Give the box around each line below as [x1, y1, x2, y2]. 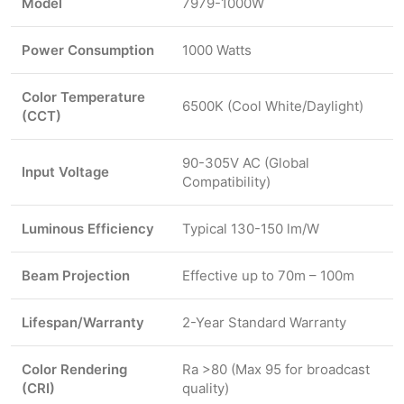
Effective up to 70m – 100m [182, 267, 354, 285]
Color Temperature [22, 88, 145, 106]
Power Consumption [22, 41, 154, 60]
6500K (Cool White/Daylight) [182, 97, 363, 115]
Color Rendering [22, 361, 127, 379]
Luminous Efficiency [22, 220, 154, 238]
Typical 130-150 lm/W [182, 220, 319, 238]
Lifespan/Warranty [22, 314, 144, 332]
